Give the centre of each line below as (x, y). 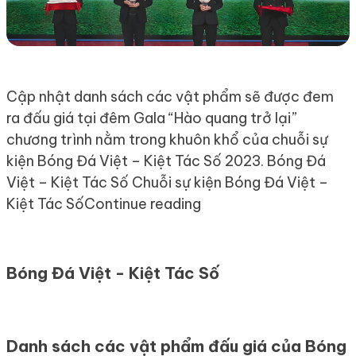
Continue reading (143, 203)
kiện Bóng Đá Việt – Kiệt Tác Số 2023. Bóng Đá (166, 161)
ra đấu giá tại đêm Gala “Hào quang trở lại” (152, 118)
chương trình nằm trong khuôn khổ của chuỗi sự (167, 139)
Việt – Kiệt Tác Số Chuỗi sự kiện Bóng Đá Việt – (167, 182)
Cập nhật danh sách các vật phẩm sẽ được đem (170, 96)
